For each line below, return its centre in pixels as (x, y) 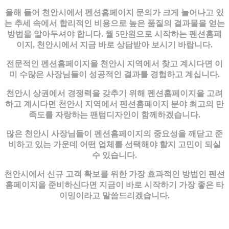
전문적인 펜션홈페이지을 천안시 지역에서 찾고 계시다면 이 (114, 63)
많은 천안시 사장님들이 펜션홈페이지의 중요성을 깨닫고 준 (114, 133)
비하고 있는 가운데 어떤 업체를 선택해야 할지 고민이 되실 (114, 144)
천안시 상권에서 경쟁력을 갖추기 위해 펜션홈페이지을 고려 (114, 93)
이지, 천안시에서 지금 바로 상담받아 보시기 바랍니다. (114, 44)
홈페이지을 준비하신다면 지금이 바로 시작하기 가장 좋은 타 (114, 185)
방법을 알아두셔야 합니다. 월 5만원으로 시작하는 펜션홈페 (114, 34)
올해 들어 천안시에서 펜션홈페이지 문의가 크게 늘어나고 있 (114, 12)
